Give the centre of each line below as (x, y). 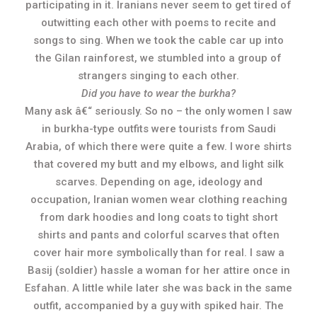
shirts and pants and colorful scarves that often (158, 235)
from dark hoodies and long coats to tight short (158, 217)
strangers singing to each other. (158, 76)
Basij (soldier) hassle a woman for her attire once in (158, 270)
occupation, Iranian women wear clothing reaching (158, 200)
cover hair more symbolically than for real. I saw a (158, 253)
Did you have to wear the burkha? (158, 93)
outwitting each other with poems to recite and (158, 23)
